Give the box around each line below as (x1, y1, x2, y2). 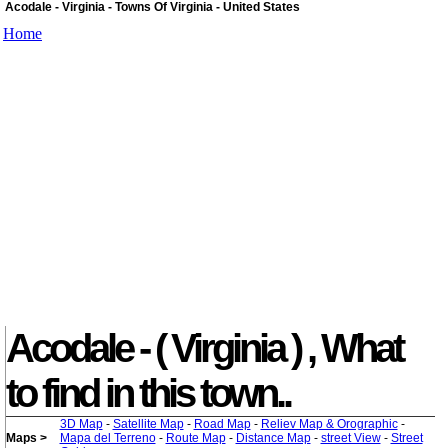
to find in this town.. (5, 371, 290, 415)
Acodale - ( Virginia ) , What (5, 326, 402, 370)
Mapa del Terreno (59, 431, 156, 445)
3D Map (59, 417, 103, 431)
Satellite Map (112, 417, 184, 431)
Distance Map (235, 431, 311, 445)
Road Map (193, 417, 251, 431)
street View (320, 431, 381, 445)
